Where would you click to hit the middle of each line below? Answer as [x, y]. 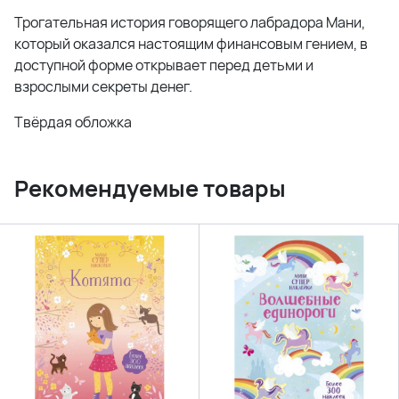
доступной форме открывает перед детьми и [164, 65]
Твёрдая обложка [73, 122]
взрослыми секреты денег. [103, 87]
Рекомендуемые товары [150, 189]
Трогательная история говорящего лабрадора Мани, [190, 23]
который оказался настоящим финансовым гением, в [191, 44]
